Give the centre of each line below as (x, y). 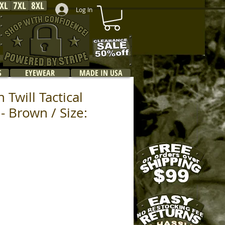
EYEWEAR (40, 73)
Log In (84, 10)
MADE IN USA (101, 73)
